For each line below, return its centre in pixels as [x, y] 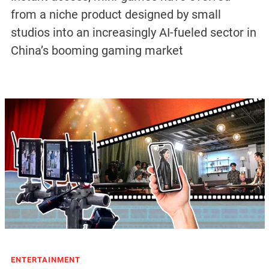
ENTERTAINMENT [45, 259]
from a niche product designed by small [116, 15]
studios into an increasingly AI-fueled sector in [133, 33]
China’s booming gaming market [97, 51]
